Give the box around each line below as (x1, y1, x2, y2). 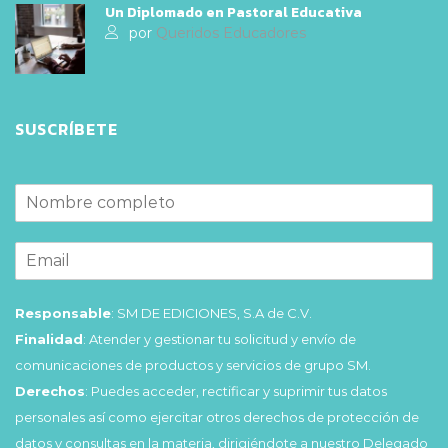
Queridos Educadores (156, 23, 306, 42)
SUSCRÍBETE (15, 116, 118, 141)
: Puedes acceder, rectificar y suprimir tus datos (85, 382, 387, 399)
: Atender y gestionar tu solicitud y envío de (83, 330, 356, 347)
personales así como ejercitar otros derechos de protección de (15, 408, 419, 425)
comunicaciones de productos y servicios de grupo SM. (15, 356, 371, 373)
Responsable (15, 304, 111, 321)
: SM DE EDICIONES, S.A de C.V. (111, 304, 315, 321)
